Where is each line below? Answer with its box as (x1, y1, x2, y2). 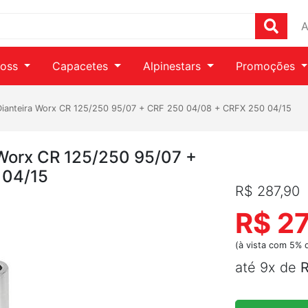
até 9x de (235, 259, 300, 276)
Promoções (235, 59, 298, 73)
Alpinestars (143, 59, 204, 73)
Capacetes (52, 59, 112, 73)
